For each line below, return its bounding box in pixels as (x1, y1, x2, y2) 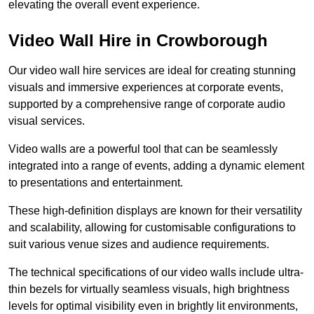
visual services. (8, 115, 85, 128)
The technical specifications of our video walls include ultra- (8, 266, 303, 279)
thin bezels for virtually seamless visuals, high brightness (8, 283, 289, 296)
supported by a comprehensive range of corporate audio (8, 98, 285, 111)
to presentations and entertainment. (8, 177, 183, 189)
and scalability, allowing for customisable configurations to (8, 221, 296, 234)
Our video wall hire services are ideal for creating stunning (8, 64, 296, 77)
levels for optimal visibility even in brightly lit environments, (8, 300, 298, 313)
